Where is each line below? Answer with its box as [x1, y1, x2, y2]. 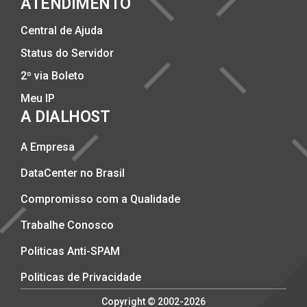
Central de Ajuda [21, 24, 103, 38]
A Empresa [21, 140, 75, 154]
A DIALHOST [21, 108, 110, 127]
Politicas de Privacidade [21, 271, 141, 284]
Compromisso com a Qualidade [21, 193, 180, 206]
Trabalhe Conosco [21, 219, 114, 232]
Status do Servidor [21, 47, 114, 60]
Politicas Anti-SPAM [21, 245, 120, 258]
